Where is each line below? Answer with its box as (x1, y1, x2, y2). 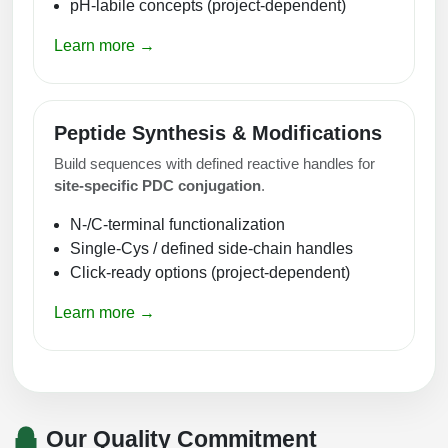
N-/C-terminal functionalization (70, 215, 285, 233)
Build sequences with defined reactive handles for (54, 154, 375, 172)
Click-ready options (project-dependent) (70, 263, 350, 281)
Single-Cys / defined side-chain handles (70, 239, 353, 257)
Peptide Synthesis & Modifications (54, 121, 382, 144)
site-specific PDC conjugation (54, 176, 261, 194)
